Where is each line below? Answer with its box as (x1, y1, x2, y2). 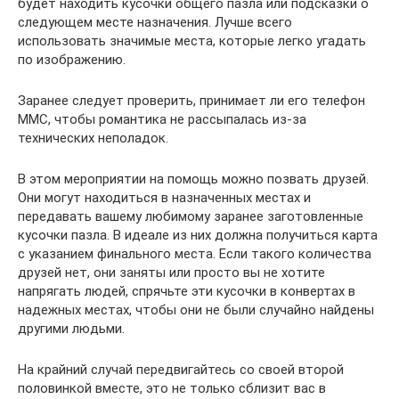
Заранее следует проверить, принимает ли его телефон (18, 92, 365, 109)
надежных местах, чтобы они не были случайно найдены (18, 301, 374, 318)
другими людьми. (18, 320, 125, 337)
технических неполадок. (18, 129, 168, 146)
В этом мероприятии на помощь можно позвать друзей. (18, 170, 369, 187)
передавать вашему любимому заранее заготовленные (18, 208, 363, 224)
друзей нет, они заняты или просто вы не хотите (18, 264, 325, 281)
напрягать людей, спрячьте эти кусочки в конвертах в (18, 282, 355, 299)
